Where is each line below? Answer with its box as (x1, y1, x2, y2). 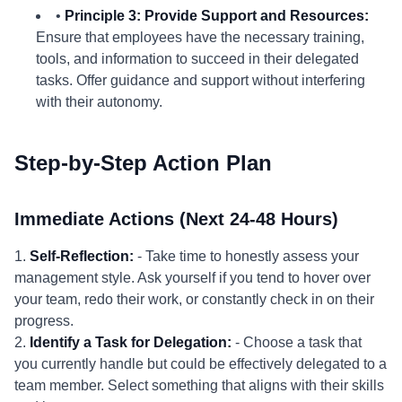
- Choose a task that (232, 335, 362, 350)
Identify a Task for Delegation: (30, 335, 232, 350)
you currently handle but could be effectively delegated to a (14, 356, 387, 371)
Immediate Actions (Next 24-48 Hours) (14, 209, 338, 229)
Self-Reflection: (30, 249, 134, 264)
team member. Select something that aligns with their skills (14, 378, 384, 393)
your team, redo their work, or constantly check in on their (14, 292, 374, 307)
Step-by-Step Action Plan (14, 151, 272, 175)
